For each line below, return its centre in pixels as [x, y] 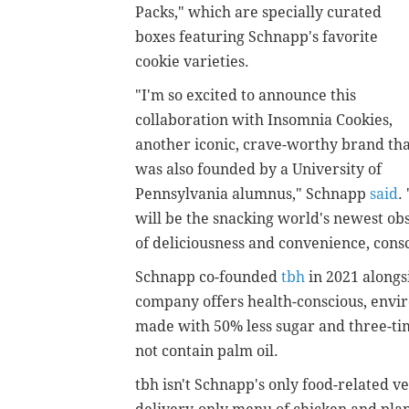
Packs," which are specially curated [258, 12]
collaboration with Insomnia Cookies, [264, 120]
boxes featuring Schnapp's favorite [257, 37]
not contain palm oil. [207, 351]
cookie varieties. [192, 61]
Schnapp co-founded [208, 277]
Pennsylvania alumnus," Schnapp [252, 194]
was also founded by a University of [258, 169]
